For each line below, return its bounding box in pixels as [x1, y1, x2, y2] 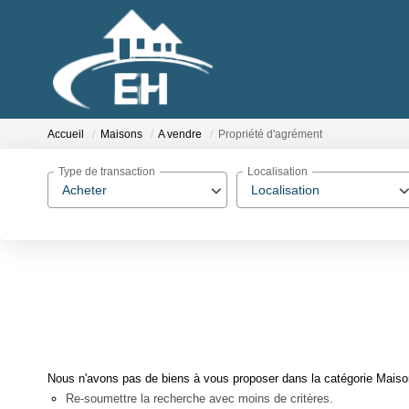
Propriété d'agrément [218, 128, 322, 142]
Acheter [62, 183, 107, 197]
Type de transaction [58, 165, 155, 179]
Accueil [47, 128, 84, 142]
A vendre [158, 128, 202, 142]
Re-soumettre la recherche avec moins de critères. [66, 391, 333, 405]
